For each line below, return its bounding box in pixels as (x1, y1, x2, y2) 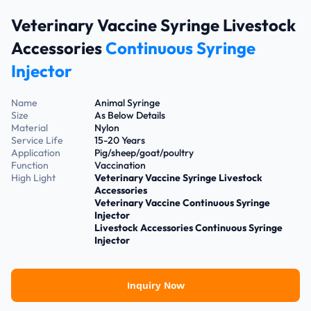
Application (11, 146, 60, 159)
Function (11, 159, 49, 171)
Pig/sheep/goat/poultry (94, 146, 194, 159)
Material (11, 121, 48, 134)
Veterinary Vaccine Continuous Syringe (94, 196, 270, 209)
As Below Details (94, 109, 165, 121)
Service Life (11, 134, 63, 146)
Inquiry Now (126, 280, 185, 291)
